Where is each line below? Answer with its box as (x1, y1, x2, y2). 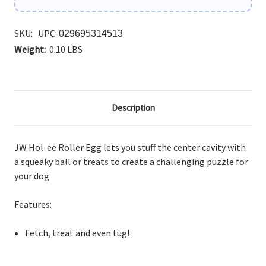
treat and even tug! (52, 227, 130, 239)
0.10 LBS (49, 43, 83, 55)
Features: (14, 198, 52, 210)
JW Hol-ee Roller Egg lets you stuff (14, 141, 157, 153)
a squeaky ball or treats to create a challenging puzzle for (14, 156, 248, 167)
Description (111, 102, 155, 113)
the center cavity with (157, 141, 246, 153)
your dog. (14, 170, 51, 182)
